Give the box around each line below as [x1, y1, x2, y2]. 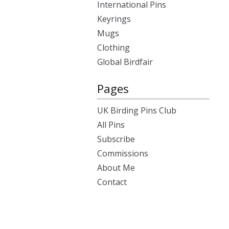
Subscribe [97, 133, 135, 145]
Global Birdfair [97, 56, 153, 67]
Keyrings [97, 13, 131, 25]
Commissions [97, 148, 148, 159]
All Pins [97, 119, 125, 130]
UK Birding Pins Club [97, 105, 176, 116]
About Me [97, 162, 135, 173]
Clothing [97, 42, 130, 53]
